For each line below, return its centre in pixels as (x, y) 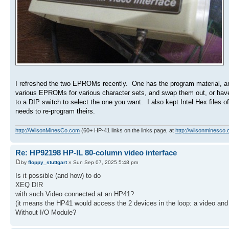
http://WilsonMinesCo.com (48, 130)
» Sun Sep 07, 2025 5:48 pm (102, 163)
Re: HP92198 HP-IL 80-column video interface (96, 152)
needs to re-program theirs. (55, 111)
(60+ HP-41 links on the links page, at (128, 130)
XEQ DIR (29, 185)
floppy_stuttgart (48, 163)
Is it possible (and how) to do (58, 176)
